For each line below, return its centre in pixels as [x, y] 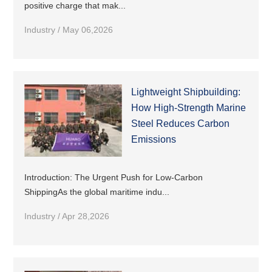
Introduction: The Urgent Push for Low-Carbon [114, 178]
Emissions [153, 139]
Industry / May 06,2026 [69, 29]
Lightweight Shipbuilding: [185, 92]
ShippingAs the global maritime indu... [97, 192]
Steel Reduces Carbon [180, 123]
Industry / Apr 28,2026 [67, 216]
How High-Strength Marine [188, 107]
